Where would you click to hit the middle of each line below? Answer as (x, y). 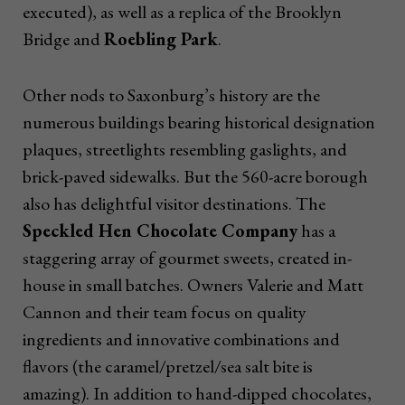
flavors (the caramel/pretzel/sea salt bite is (168, 367)
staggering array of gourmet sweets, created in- (187, 258)
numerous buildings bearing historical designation (199, 122)
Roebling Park (161, 39)
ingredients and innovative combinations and (181, 339)
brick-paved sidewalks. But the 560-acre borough (195, 177)
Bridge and (63, 39)
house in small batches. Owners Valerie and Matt (193, 285)
